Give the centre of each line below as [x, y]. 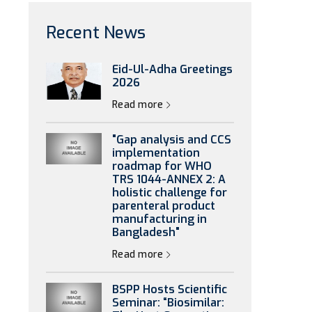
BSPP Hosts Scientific [170, 289]
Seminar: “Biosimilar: [168, 303]
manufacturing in [159, 219]
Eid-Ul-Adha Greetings [172, 69]
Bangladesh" [146, 232]
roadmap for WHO [162, 166]
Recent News [96, 33]
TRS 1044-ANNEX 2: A [169, 179]
